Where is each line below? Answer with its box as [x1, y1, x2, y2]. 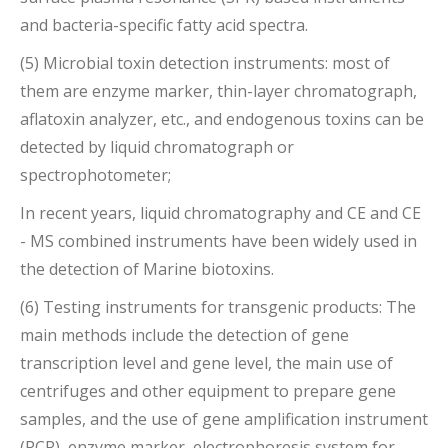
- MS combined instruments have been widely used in [20, 229, 417, 252]
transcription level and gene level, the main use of [20, 351, 393, 374]
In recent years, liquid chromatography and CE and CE [20, 201, 421, 224]
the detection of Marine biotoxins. [20, 257, 274, 280]
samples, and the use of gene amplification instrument [20, 407, 428, 430]
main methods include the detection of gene [20, 323, 349, 346]
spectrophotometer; [20, 163, 171, 186]
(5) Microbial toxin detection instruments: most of [20, 51, 390, 74]
